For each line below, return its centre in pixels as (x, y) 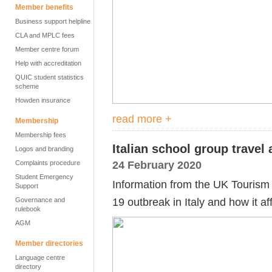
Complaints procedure (48, 163)
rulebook (28, 209)
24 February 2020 (157, 165)
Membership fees (41, 135)
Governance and (40, 200)
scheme (27, 86)
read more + (142, 119)
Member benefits (44, 7)
